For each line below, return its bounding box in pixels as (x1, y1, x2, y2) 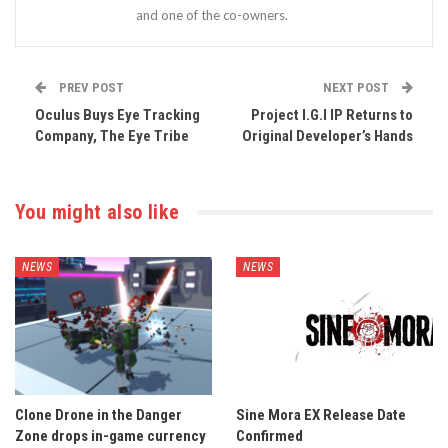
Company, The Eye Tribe (35, 127, 189, 145)
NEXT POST (323, 80, 392, 95)
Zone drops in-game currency (15, 426, 206, 445)
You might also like (15, 200, 180, 224)
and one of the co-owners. (136, 7, 288, 23)
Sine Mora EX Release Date (236, 405, 406, 424)
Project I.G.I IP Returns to (251, 106, 413, 124)
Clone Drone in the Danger (15, 405, 182, 424)
